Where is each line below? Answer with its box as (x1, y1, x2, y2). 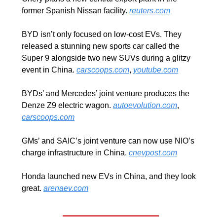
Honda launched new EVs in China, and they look (22, 172, 196, 181)
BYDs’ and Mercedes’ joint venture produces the (22, 89, 189, 98)
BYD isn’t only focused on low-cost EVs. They (22, 30, 182, 39)
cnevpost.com (129, 148, 177, 157)
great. (22, 184, 43, 193)
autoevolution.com (113, 101, 177, 110)
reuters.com (129, 6, 170, 15)
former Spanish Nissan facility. (22, 6, 129, 15)
